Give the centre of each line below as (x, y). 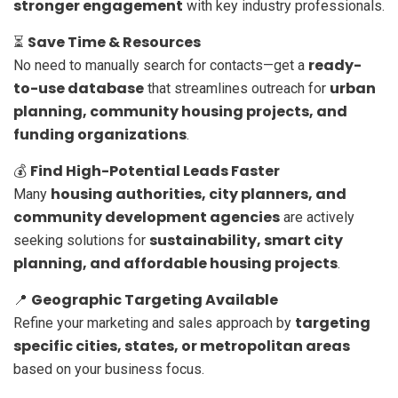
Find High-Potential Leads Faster (155, 171)
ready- (335, 65)
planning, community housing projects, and (180, 111)
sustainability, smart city (246, 240)
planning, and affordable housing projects (175, 263)
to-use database (79, 88)
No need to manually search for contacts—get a (161, 65)
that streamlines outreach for (237, 88)
